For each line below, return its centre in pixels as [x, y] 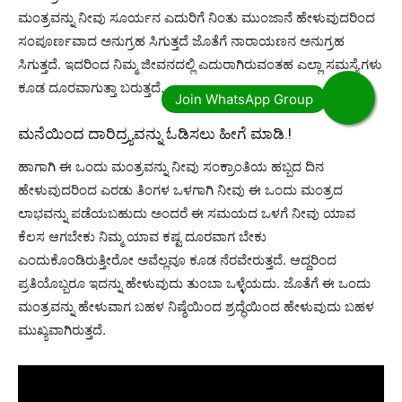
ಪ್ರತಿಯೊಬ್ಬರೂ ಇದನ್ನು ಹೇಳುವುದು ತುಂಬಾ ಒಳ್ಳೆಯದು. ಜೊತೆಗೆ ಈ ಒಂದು [194, 283]
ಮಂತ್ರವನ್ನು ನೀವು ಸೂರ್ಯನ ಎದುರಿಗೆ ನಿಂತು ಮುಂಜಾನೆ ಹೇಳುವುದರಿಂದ [197, 17]
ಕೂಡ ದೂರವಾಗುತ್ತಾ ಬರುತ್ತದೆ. [91, 87]
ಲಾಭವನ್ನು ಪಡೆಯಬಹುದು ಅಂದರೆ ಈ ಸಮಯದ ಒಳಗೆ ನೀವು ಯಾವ [187, 213]
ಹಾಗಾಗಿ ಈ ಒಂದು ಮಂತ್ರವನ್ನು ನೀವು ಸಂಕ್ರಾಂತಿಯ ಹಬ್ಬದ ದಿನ [171, 166]
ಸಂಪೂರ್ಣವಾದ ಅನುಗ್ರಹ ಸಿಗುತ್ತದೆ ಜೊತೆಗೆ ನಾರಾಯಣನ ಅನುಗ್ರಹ [181, 40]
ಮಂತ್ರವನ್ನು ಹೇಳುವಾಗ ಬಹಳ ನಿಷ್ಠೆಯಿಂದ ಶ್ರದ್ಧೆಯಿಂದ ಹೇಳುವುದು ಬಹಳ [196, 306]
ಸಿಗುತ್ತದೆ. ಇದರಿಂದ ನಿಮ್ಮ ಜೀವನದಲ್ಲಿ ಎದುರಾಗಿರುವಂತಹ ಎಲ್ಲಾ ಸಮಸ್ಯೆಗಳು [200, 64]
